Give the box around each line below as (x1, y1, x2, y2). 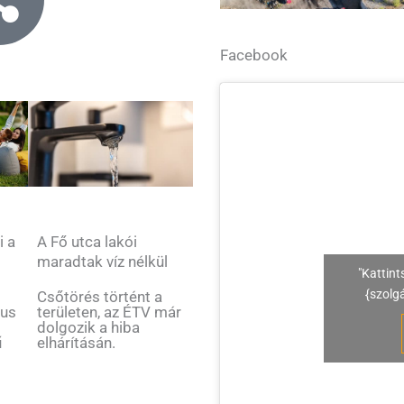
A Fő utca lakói (36, 233, 137, 252)
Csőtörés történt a (36, 288, 162, 307)
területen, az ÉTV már (36, 303, 181, 322)
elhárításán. (36, 334, 115, 353)
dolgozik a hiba (36, 318, 140, 337)
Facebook (220, 46, 288, 65)
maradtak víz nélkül (36, 252, 168, 271)
